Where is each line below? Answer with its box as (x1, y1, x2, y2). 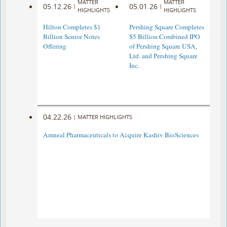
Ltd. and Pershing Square (129, 51, 198, 61)
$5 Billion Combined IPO (129, 32, 200, 42)
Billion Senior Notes (43, 32, 100, 42)
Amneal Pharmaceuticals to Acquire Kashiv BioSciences (43, 130, 199, 140)
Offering (43, 42, 67, 51)
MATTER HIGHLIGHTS (78, 112, 133, 121)
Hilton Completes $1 (43, 22, 101, 32)
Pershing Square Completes (129, 22, 204, 32)
